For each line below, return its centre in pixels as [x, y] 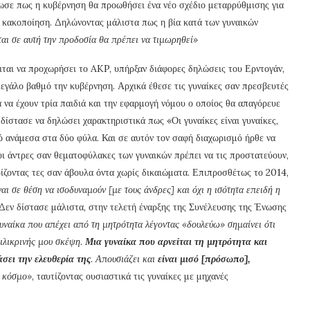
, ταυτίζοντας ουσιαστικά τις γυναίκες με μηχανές [130, 276]
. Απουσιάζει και [124, 258]
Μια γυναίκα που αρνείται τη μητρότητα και [176, 241]
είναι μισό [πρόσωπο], [204, 258]
